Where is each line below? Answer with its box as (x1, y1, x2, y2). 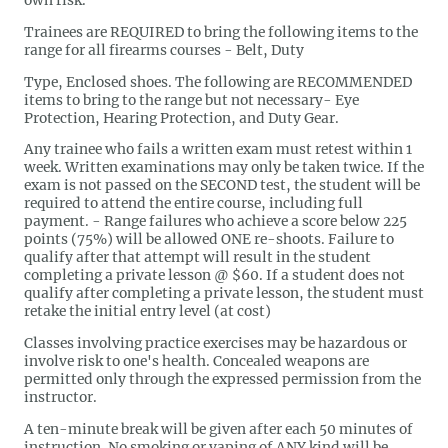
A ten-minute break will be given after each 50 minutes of (24, 420, 413, 439)
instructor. (24, 388, 97, 407)
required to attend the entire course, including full (24, 194, 363, 213)
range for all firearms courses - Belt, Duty (24, 40, 304, 59)
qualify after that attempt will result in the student (24, 248, 371, 267)
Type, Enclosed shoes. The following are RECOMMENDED (24, 72, 412, 91)
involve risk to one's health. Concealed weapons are (24, 352, 369, 371)
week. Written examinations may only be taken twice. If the (24, 158, 424, 177)
